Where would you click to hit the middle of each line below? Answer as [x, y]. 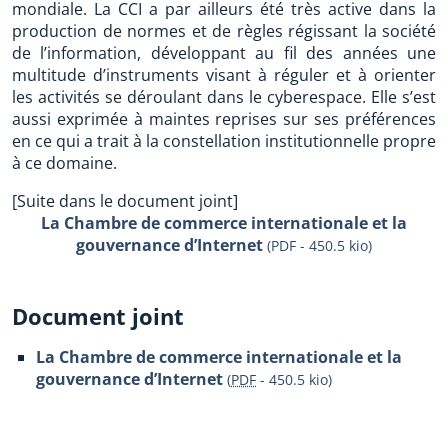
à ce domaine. [64, 163]
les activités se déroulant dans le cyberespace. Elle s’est [224, 97]
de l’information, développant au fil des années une [224, 53]
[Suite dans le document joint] [125, 201]
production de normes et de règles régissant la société [224, 31]
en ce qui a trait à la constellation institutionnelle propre [224, 141]
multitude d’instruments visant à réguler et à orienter [224, 75]
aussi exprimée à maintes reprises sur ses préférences [224, 119]
